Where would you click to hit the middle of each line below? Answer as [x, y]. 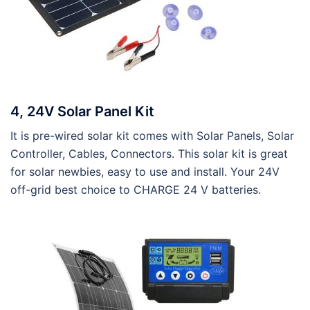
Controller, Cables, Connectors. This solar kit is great [149, 154]
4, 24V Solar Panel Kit [82, 112]
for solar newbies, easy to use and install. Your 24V [145, 172]
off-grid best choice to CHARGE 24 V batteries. [136, 190]
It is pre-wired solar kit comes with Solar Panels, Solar [152, 136]
